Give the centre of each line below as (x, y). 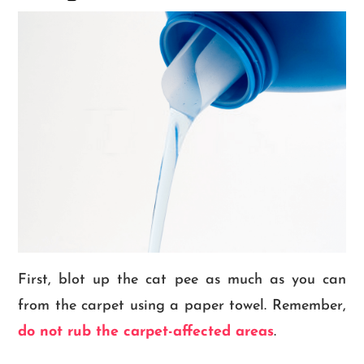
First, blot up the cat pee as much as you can (182, 279)
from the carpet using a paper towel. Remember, (182, 305)
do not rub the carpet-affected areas (146, 331)
